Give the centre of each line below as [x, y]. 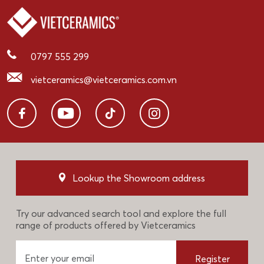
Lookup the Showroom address [139, 178]
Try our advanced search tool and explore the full [121, 214]
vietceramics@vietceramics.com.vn [104, 80]
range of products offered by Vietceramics [106, 225]
